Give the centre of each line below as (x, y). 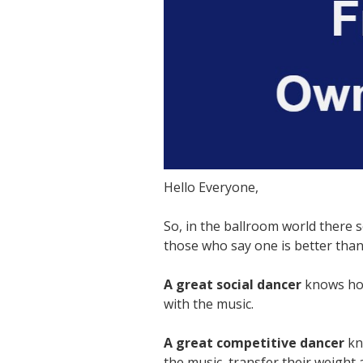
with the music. (209, 304)
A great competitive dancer (254, 343)
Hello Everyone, (211, 188)
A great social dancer (233, 285)
